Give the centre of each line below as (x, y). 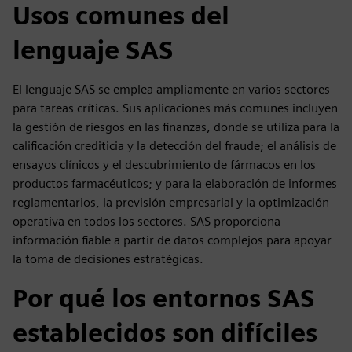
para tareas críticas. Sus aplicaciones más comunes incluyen (175, 108)
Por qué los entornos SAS (164, 298)
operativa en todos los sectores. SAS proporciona (147, 221)
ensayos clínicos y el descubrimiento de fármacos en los (164, 165)
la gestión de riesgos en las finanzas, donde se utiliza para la (176, 127)
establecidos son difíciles (165, 333)
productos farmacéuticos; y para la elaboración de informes (175, 183)
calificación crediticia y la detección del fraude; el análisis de (174, 146)
